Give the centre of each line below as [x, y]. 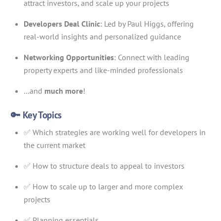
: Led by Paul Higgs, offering [147, 24]
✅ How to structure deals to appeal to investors [104, 166]
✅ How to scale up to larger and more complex [103, 187]
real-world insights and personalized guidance [102, 37]
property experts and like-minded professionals [103, 70]
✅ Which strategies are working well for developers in [115, 132]
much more [64, 91]
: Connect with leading [152, 57]
